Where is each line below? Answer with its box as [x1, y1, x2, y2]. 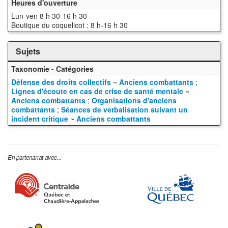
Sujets [16, 45, 40, 58]
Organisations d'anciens [92, 95, 177, 106]
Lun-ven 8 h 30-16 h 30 [11, 11, 91, 21]
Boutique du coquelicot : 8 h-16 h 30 [11, 20, 128, 31]
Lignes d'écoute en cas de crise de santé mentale [11, 86, 183, 97]
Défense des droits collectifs [11, 77, 111, 88]
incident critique [11, 113, 68, 124]
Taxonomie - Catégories [11, 64, 94, 74]
